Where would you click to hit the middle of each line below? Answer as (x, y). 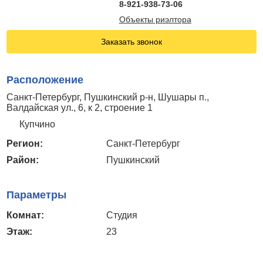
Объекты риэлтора (155, 19)
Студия (122, 215)
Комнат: (26, 215)
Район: (23, 160)
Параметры (37, 195)
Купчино (38, 124)
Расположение (45, 80)
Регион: (25, 143)
